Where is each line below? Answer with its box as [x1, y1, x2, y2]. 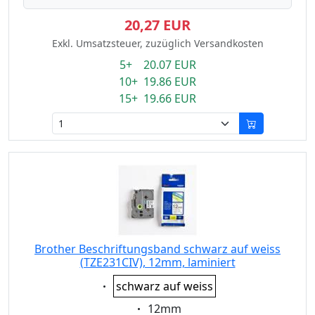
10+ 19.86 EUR [119, 74, 196, 89]
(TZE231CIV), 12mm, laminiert [79, 255, 236, 270]
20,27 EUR [124, 15, 191, 34]
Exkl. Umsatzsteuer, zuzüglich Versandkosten [51, 37, 264, 50]
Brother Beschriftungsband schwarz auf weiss [34, 241, 281, 257]
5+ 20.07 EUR [119, 57, 196, 72]
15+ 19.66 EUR [119, 91, 196, 106]
